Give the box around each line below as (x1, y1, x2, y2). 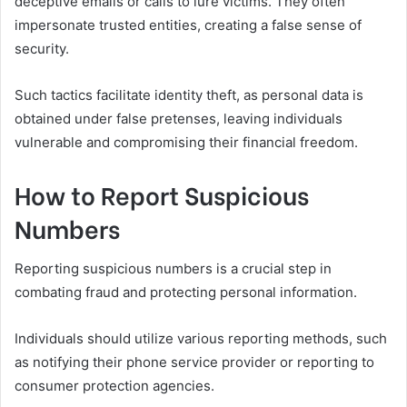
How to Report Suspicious (15, 176, 309, 213)
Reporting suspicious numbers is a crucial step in (15, 259, 332, 277)
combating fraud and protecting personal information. (15, 283, 357, 301)
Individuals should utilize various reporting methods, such (15, 329, 387, 347)
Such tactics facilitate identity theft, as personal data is (15, 86, 363, 104)
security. (15, 40, 69, 58)
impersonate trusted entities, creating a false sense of (15, 16, 362, 35)
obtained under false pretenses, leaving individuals (15, 110, 342, 128)
